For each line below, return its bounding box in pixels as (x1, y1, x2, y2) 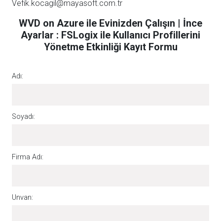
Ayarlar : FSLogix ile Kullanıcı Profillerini (21, 29, 200, 41)
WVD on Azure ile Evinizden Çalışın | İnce (19, 17, 202, 29)
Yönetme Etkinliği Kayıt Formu (43, 40, 178, 53)
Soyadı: (12, 112, 35, 121)
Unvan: (12, 193, 33, 202)
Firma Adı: (12, 152, 43, 161)
